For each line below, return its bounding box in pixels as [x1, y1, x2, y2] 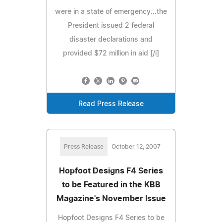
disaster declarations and [69, 36, 153, 43]
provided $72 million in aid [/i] [63, 50, 159, 57]
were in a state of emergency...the [55, 8, 167, 15]
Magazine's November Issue [56, 194, 166, 203]
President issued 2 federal [68, 22, 154, 29]
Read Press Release [78, 100, 144, 108]
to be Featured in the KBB [61, 180, 161, 189]
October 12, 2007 [111, 143, 161, 150]
